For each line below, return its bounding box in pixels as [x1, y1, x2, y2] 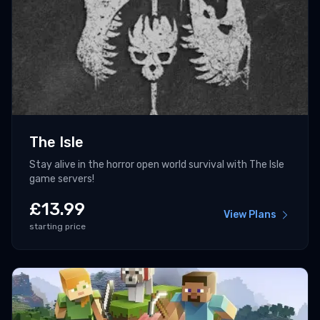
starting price [29, 221, 86, 232]
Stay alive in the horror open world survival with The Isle [29, 159, 284, 171]
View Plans [224, 209, 276, 221]
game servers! [29, 173, 94, 186]
